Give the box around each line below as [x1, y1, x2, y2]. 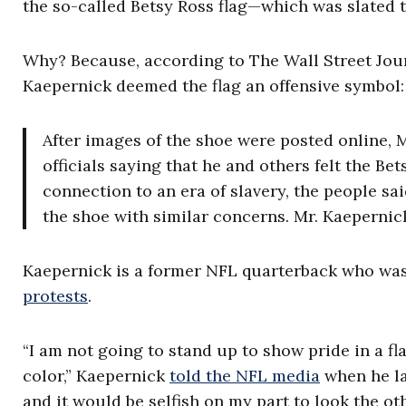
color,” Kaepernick [23, 365, 169, 386]
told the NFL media [169, 365, 320, 386]
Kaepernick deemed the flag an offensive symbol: [23, 75, 404, 96]
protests [23, 285, 88, 306]
